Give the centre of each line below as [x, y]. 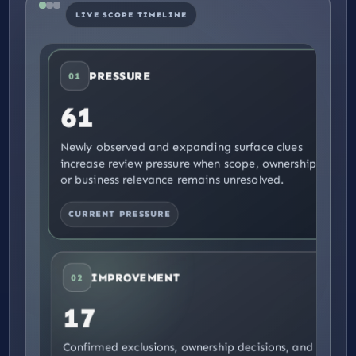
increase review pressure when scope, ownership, [190, 167]
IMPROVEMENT [136, 277]
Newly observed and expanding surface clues [182, 151]
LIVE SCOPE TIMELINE [132, 15]
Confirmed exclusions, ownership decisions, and [188, 348]
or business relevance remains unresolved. [172, 183]
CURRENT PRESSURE [121, 217]
